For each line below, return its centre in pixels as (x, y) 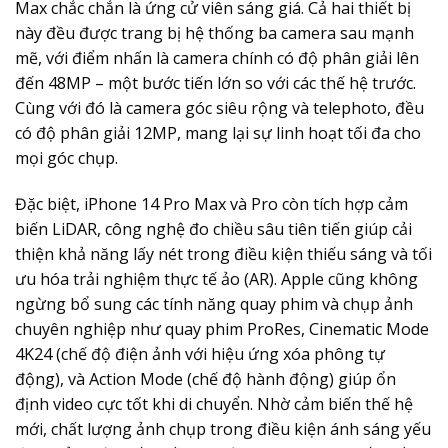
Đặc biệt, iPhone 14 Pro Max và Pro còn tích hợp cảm (211, 204)
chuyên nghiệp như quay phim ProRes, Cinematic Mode (222, 329)
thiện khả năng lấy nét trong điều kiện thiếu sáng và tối (223, 254)
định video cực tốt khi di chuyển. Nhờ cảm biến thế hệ (214, 404)
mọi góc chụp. (66, 158)
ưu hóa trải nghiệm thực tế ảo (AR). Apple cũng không (216, 279)
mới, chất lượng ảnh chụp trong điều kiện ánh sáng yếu (223, 429)
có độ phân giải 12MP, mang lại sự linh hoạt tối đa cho (218, 133)
